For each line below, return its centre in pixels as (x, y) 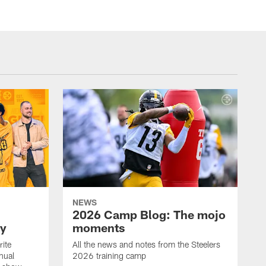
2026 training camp (109, 256)
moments (99, 228)
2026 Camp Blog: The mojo (149, 215)
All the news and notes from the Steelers (146, 245)
